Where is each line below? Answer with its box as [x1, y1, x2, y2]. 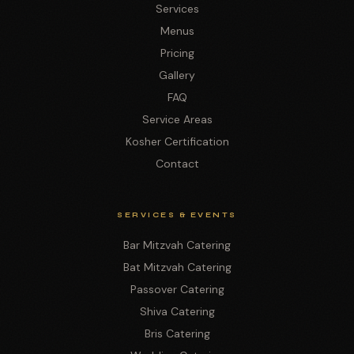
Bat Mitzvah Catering [122, 260, 232, 274]
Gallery [159, 68, 195, 82]
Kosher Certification [125, 134, 229, 149]
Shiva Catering [139, 304, 215, 318]
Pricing [160, 46, 194, 60]
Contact [155, 156, 199, 171]
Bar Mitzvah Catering [123, 238, 231, 252]
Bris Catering [144, 326, 210, 341]
